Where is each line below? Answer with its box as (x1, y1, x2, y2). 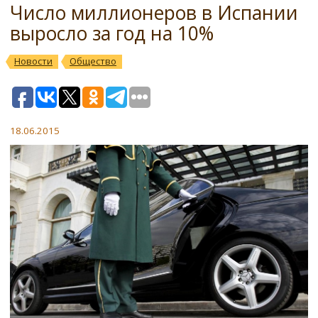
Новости (14, 55, 53, 67)
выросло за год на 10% (10, 21, 214, 46)
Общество (70, 55, 116, 67)
